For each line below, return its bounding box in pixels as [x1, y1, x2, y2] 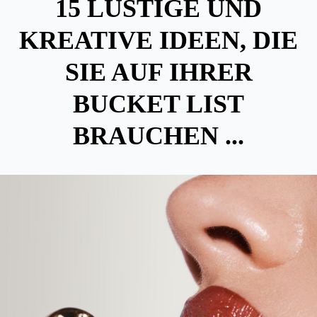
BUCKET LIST [73, 90, 244, 118]
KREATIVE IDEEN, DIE [19, 26, 298, 54]
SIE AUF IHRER [64, 58, 253, 86]
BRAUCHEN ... [73, 122, 244, 150]
